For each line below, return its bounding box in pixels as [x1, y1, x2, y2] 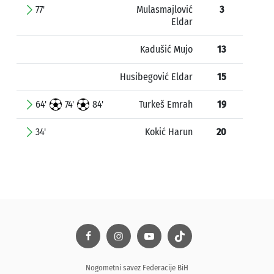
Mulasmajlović [136, 4, 193, 15]
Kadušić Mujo [140, 43, 193, 55]
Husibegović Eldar [120, 71, 193, 83]
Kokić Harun [145, 126, 193, 138]
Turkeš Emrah [139, 98, 193, 110]
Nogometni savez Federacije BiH [86, 263, 188, 272]
